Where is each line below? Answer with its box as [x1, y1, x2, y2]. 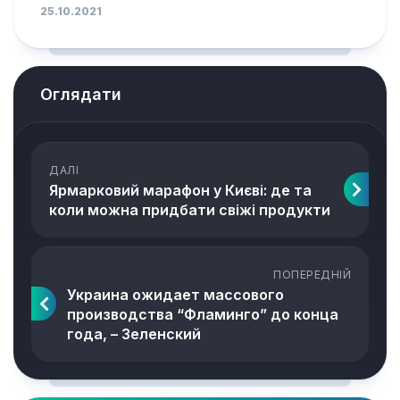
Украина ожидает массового [67, 286, 284, 304]
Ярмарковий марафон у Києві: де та [49, 181, 312, 199]
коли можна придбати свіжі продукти [49, 201, 330, 219]
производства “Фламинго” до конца [67, 305, 338, 323]
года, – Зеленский [67, 325, 201, 343]
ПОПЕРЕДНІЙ [273, 268, 351, 281]
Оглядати [40, 85, 121, 104]
